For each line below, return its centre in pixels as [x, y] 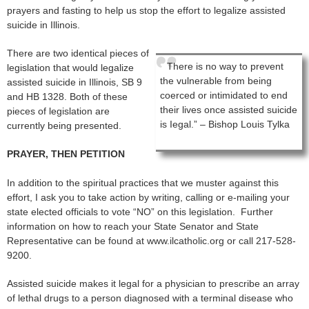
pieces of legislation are [58, 111]
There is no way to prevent [225, 66]
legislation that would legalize [70, 67]
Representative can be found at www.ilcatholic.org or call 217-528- [151, 240]
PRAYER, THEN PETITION [66, 153]
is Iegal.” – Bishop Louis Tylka [225, 124]
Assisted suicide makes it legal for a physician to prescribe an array [153, 283]
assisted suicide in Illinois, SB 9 [74, 82]
